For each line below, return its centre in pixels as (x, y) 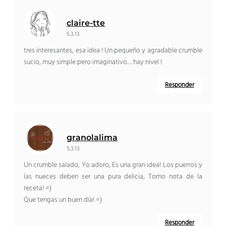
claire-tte (86, 23)
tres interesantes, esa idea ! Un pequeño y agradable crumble (113, 51)
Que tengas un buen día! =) (63, 200)
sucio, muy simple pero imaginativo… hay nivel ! (93, 63)
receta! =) (38, 189)
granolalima (92, 138)
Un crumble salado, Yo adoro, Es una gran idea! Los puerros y (113, 165)
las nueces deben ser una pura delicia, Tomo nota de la (113, 177)
